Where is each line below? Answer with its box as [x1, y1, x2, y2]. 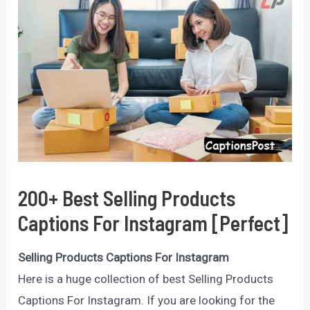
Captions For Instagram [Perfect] [18, 210, 289, 236]
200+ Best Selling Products [18, 185, 236, 211]
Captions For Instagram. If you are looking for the [18, 293, 275, 308]
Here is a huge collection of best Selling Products [18, 272, 274, 286]
